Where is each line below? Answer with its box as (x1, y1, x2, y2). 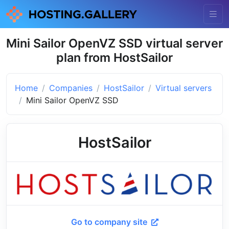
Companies (49, 82, 93, 93)
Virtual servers (155, 82, 212, 93)
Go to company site (71, 216, 149, 227)
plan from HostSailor (56, 50, 173, 65)
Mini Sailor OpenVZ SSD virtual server (6, 35, 223, 51)
